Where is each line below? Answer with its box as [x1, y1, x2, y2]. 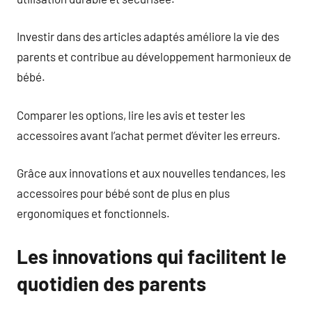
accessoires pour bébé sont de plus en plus [17, 186, 230, 200]
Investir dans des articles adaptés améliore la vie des [17, 29, 279, 43]
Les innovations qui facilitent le [17, 244, 286, 268]
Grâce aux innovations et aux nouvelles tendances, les [17, 166, 286, 180]
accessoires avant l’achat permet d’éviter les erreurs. [17, 127, 281, 142]
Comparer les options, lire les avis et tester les [17, 107, 245, 122]
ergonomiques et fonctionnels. [17, 206, 170, 220]
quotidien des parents [17, 272, 206, 295]
